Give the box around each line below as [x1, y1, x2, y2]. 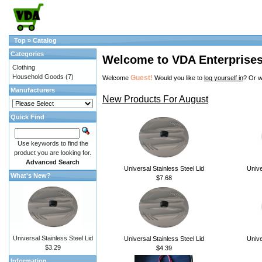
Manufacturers [11, 87, 55, 94]
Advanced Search [26, 158, 80, 166]
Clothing [12, 64, 35, 71]
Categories [11, 50, 44, 57]
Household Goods [12, 73, 64, 80]
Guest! [130, 74, 153, 82]
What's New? [11, 172, 51, 179]
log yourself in [204, 74, 243, 82]
